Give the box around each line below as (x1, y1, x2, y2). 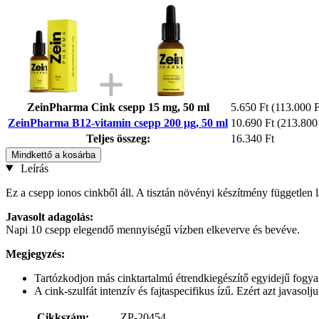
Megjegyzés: (6, 247, 65, 260)
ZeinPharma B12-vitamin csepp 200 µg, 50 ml (8, 116, 228, 129)
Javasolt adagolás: (6, 210, 93, 223)
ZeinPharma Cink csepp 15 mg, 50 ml (26, 100, 209, 113)
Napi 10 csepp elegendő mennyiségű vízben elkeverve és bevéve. (6, 223, 300, 236)
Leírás (17, 162, 48, 174)
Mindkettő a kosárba (11, 149, 95, 160)
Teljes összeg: (85, 132, 150, 145)
